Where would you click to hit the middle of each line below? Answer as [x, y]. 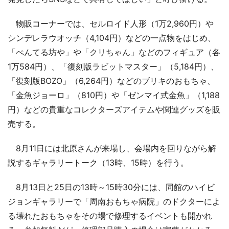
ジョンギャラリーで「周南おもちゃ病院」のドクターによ [114, 201]
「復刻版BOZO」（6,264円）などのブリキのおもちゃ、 [111, 81]
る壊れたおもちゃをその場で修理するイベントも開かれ [110, 215]
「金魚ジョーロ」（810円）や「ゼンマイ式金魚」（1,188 [114, 95]
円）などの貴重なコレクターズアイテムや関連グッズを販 [114, 109]
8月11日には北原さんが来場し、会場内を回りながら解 [112, 148]
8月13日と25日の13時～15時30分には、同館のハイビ [111, 187]
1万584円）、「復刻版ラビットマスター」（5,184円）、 [113, 66]
